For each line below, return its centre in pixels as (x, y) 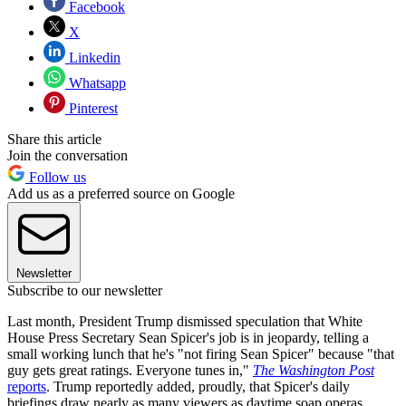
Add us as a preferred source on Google (121, 193)
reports (27, 386)
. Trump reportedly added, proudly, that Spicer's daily (198, 386)
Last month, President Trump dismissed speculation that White (185, 321)
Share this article (54, 139)
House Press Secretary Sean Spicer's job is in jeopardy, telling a (188, 337)
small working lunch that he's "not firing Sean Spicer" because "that (201, 353)
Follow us (56, 177)
